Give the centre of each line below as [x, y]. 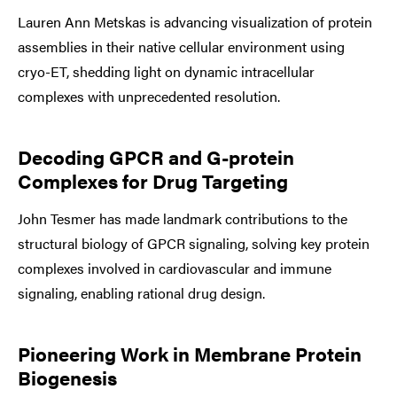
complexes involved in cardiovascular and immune [175, 268]
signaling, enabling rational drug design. [141, 292]
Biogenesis [67, 377]
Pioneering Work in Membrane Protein [190, 353]
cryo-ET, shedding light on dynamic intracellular [166, 71]
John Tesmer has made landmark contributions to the [183, 218]
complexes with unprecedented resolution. [149, 96]
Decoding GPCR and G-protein [156, 156]
